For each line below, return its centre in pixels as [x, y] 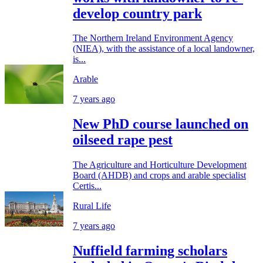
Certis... [87, 186]
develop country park [137, 13]
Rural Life [92, 206]
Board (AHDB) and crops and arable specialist [159, 176]
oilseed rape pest [123, 140]
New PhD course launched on [161, 124]
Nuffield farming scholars [150, 251]
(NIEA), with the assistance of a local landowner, [164, 49]
